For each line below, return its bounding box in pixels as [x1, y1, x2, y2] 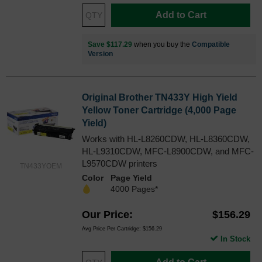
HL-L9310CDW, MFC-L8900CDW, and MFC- [82, 146, 254, 157]
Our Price [82, 209, 129, 221]
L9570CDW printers [82, 158, 157, 169]
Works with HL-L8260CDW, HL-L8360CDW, [82, 134, 250, 144]
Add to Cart [155, 10, 206, 20]
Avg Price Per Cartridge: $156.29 [82, 226, 162, 232]
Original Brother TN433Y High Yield [82, 92, 237, 103]
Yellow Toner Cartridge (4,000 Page [82, 105, 236, 116]
